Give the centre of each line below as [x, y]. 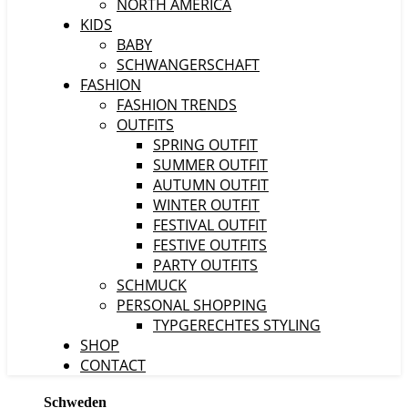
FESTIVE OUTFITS [210, 245]
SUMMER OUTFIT [210, 165]
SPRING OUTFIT [205, 145]
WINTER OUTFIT [206, 205]
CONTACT [113, 365]
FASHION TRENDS [177, 105]
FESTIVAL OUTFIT [210, 225]
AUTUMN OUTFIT [211, 185]
